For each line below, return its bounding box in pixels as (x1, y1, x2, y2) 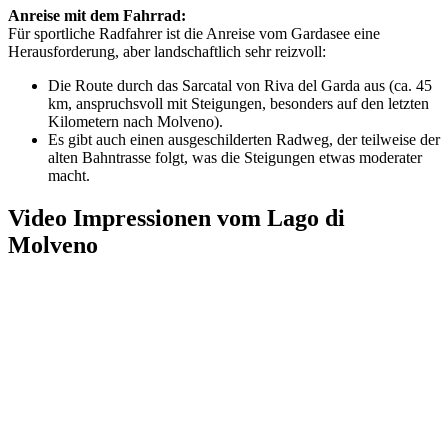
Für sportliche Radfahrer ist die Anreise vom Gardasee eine (8, 25, 380, 43)
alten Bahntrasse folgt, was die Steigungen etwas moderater (48, 149, 422, 167)
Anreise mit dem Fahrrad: (8, 7, 186, 25)
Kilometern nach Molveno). (48, 113, 223, 131)
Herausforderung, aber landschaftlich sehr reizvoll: (8, 43, 326, 61)
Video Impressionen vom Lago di (8, 205, 345, 232)
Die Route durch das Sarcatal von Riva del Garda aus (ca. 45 (48, 77, 432, 95)
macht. (48, 167, 90, 185)
